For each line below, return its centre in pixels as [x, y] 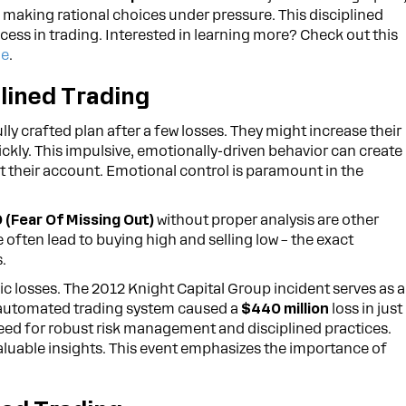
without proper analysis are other [267, 220]
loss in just [366, 309]
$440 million [285, 309]
